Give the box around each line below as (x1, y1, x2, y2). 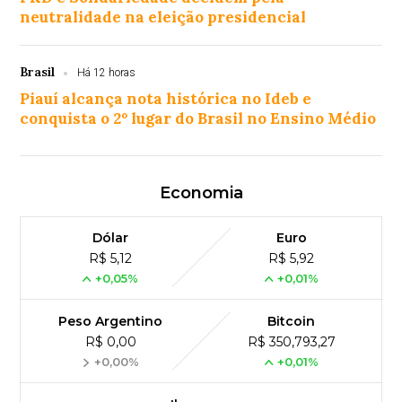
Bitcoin (267, 313, 316, 330)
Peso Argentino (58, 313, 163, 330)
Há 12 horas (77, 66, 136, 80)
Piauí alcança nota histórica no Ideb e (20, 89, 312, 109)
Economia (159, 183, 243, 204)
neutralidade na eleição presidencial (20, 7, 307, 28)
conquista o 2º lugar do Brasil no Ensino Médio (20, 109, 377, 129)
